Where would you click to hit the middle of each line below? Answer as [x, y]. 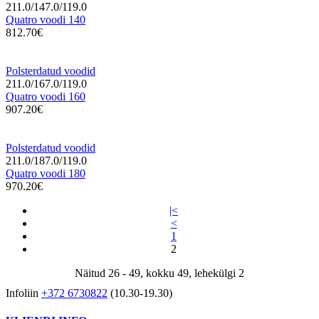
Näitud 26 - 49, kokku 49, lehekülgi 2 [159, 273]
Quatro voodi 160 [46, 96]
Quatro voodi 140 [46, 19]
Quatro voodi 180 [46, 173]
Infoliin [23, 293]
